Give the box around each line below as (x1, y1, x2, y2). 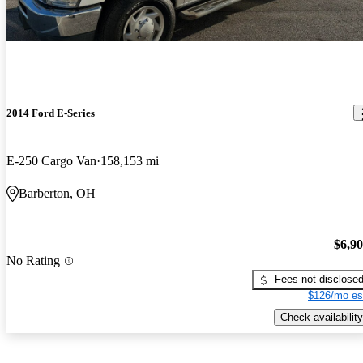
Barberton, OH (19, 186, 96, 200)
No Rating (6, 254, 60, 267)
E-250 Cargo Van (6, 153, 96, 168)
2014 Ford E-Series (6, 106, 95, 119)
